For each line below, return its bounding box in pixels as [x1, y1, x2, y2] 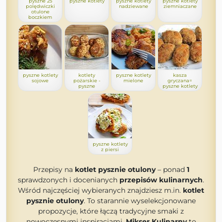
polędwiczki [25, 3, 55, 9]
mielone [123, 78, 143, 83]
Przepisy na [33, 165, 75, 174]
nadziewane [118, 3, 148, 9]
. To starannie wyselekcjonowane [84, 196, 196, 205]
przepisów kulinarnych [119, 175, 203, 184]
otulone [31, 9, 50, 14]
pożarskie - [73, 78, 101, 83]
